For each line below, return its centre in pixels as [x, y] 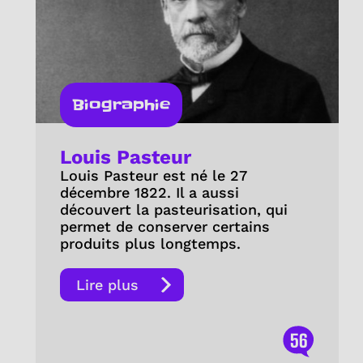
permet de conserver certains [164, 227]
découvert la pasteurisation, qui [173, 210]
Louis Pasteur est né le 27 [153, 176]
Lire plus [107, 285]
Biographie [121, 105]
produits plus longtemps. [152, 244]
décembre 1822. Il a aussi [149, 193]
